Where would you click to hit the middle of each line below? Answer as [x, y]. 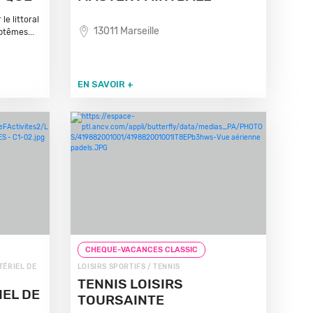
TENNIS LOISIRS [130, 284]
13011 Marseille [126, 31]
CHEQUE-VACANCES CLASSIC [141, 250]
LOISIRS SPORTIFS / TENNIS [129, 267]
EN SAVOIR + [105, 84]
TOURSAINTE [121, 300]
